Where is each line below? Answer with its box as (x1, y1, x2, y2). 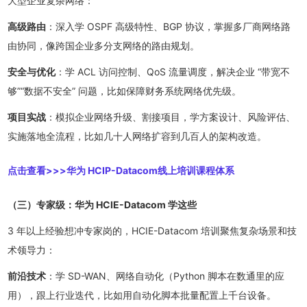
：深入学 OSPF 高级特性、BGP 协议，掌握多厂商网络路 (46, 20, 291, 32)
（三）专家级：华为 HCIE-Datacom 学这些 (8, 198, 197, 210)
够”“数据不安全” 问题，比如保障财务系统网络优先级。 (8, 84, 242, 97)
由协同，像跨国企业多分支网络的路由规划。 (8, 39, 200, 51)
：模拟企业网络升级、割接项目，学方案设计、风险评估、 (46, 110, 296, 123)
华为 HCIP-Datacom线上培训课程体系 (66, 164, 235, 176)
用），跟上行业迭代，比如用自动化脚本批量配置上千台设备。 (8, 288, 277, 301)
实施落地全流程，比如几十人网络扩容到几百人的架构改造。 (8, 130, 267, 142)
